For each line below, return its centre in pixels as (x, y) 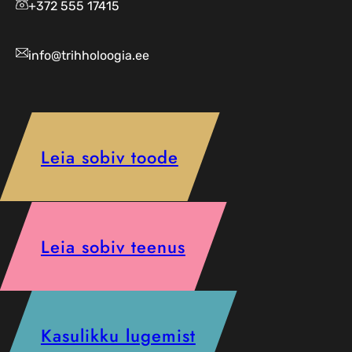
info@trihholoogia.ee (89, 56)
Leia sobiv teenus (113, 246)
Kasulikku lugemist (118, 335)
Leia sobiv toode (110, 157)
